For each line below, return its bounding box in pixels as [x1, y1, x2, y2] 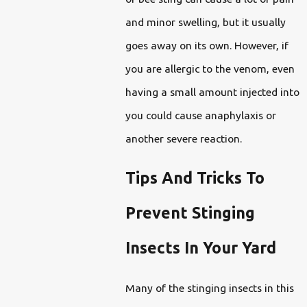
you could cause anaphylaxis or [125, 108, 276, 121]
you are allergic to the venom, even [125, 62, 295, 75]
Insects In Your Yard [125, 238, 276, 257]
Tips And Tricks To [125, 169, 265, 187]
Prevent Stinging [125, 204, 255, 222]
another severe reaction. [125, 132, 245, 145]
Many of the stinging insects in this [125, 281, 294, 294]
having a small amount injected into [125, 85, 299, 98]
